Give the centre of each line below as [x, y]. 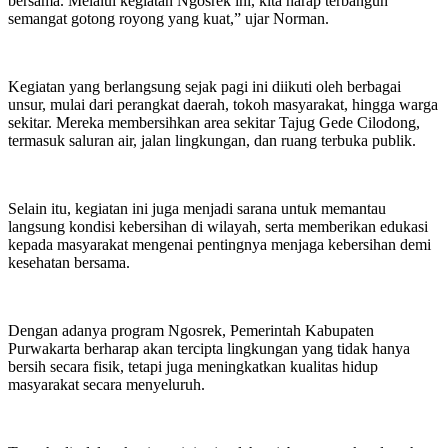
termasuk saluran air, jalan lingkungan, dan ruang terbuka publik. [212, 140]
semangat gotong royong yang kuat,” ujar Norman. [168, 18]
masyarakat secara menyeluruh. [106, 384]
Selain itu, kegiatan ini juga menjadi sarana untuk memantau [197, 208]
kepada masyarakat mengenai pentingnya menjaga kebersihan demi [219, 244]
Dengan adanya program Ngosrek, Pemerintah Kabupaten [191, 330]
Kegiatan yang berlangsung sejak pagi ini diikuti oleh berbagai [204, 86]
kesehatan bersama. [69, 262]
